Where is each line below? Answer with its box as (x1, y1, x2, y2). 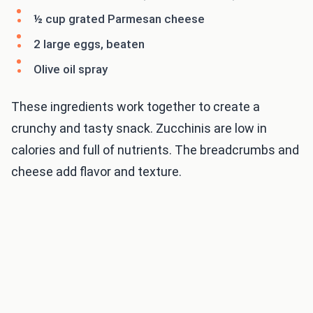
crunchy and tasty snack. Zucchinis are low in (11, 121, 267, 136)
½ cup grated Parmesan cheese (34, 12, 205, 27)
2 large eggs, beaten (34, 37, 145, 52)
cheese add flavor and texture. (11, 164, 182, 180)
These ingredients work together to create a (11, 99, 260, 115)
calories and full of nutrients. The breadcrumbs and (11, 143, 299, 158)
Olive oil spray (34, 62, 108, 77)
